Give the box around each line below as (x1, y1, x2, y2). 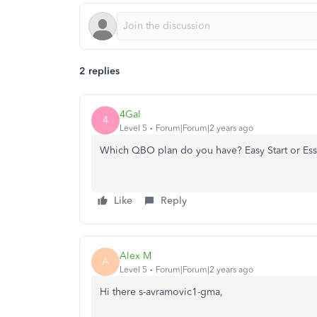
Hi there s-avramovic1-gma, (100, 286, 223, 298)
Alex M (120, 249, 151, 262)
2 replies (79, 65, 120, 77)
